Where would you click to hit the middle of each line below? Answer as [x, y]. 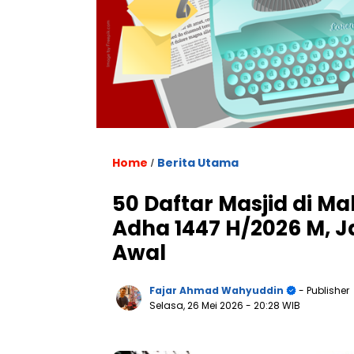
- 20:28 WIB [273, 306]
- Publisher [323, 291]
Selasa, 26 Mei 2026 [198, 306]
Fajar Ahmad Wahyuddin [217, 291]
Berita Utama [198, 163]
